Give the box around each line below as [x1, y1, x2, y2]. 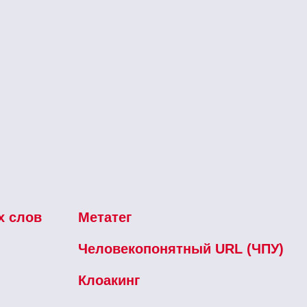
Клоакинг [77, 272, 140, 288]
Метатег [77, 209, 132, 225]
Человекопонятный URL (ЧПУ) [77, 241, 284, 256]
